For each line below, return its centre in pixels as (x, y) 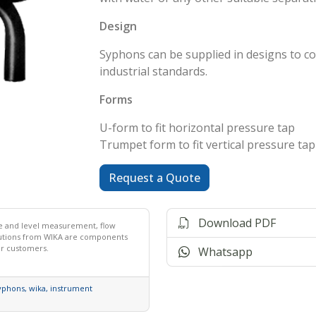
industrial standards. (153, 71)
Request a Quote (154, 178)
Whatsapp (221, 252)
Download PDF (233, 223)
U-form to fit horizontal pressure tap (197, 128)
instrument (71, 288)
